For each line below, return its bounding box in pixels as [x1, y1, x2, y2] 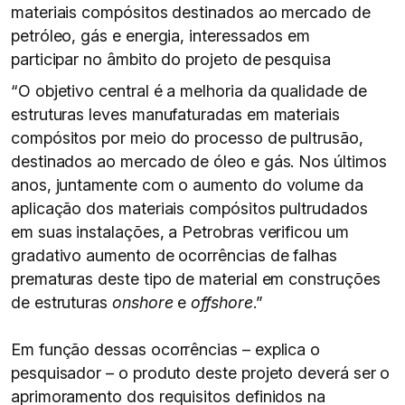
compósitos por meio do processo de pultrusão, [11, 128, 363, 147]
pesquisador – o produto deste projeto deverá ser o [11, 363, 391, 382]
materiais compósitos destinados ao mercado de [11, 3, 371, 22]
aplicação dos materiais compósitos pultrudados [11, 199, 368, 218]
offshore [191, 293, 253, 312]
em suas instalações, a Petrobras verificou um [11, 222, 349, 241]
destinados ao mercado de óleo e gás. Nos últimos [11, 152, 387, 171]
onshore [112, 293, 174, 312]
